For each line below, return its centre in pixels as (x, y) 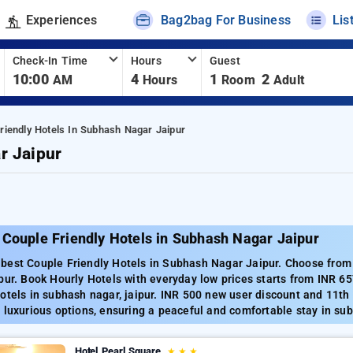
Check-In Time (50, 61)
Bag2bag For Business (226, 20)
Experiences (61, 20)
